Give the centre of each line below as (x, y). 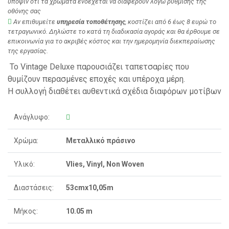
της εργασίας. (28, 51)
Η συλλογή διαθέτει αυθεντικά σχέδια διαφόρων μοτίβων (114, 91)
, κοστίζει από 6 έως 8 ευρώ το (171, 21)
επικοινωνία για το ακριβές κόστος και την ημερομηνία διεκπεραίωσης (111, 41)
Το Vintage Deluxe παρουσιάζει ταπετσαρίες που (98, 66)
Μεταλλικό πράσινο (101, 140)
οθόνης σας (24, 11)
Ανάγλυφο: (32, 117)
